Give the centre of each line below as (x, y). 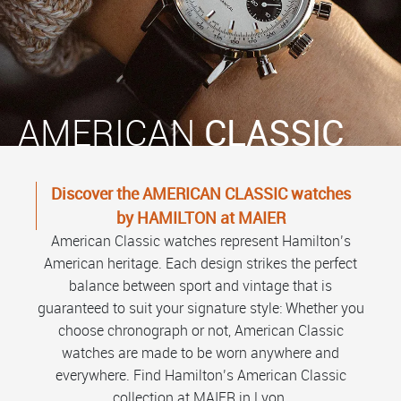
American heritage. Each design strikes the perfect (200, 263)
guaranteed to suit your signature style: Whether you (200, 307)
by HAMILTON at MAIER (201, 217)
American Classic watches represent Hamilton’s (200, 240)
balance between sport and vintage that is (200, 285)
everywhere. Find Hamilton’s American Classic (200, 375)
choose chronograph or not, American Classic (200, 330)
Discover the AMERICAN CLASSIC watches (201, 193)
